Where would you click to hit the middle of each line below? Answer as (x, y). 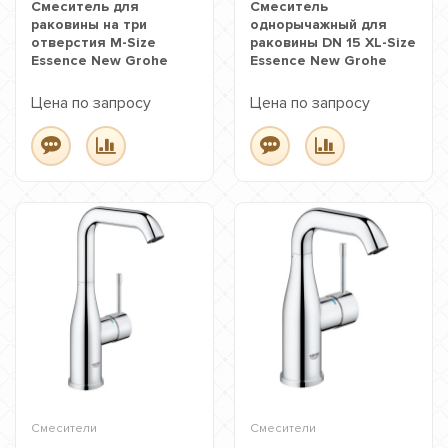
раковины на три (89, 24)
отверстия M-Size (93, 42)
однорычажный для (318, 24)
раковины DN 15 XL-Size (333, 42)
